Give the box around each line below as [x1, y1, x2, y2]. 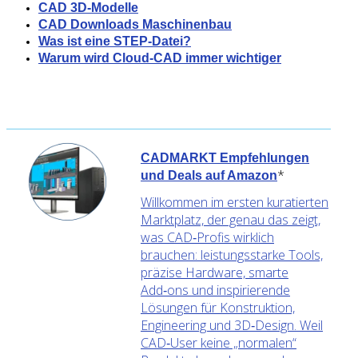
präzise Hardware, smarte [141, 263, 288, 281]
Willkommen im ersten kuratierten [141, 193, 328, 211]
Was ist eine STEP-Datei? [38, 34, 191, 48]
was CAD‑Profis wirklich [141, 228, 274, 246]
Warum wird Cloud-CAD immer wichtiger [38, 50, 281, 65]
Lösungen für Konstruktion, [141, 298, 295, 316]
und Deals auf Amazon [141, 168, 277, 182]
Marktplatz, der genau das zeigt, [141, 210, 320, 229]
